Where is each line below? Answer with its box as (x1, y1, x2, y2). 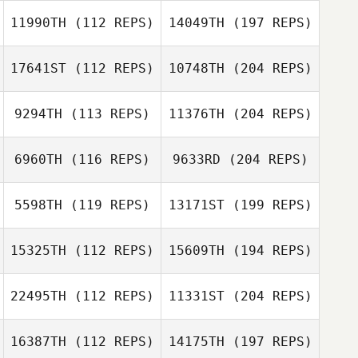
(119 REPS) (62, 197, 150, 213)
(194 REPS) (224, 243, 312, 258)
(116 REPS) (62, 152, 150, 167)
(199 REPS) (224, 197, 312, 213)
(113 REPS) (62, 106, 150, 121)
